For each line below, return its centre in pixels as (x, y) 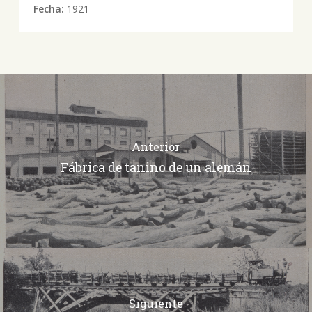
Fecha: (50, 9)
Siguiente (156, 303)
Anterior (156, 146)
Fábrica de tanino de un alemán (156, 167)
